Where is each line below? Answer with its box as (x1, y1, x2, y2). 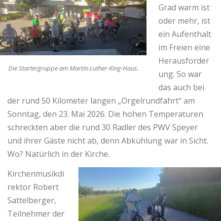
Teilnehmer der (7, 208, 65, 220)
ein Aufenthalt (158, 29, 211, 39)
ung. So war (158, 69, 202, 79)
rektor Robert (7, 182, 59, 193)
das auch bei (158, 82, 204, 93)
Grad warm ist (158, 2, 210, 13)
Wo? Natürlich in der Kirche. (7, 148, 110, 159)
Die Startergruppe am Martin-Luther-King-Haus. (8, 64, 139, 73)
